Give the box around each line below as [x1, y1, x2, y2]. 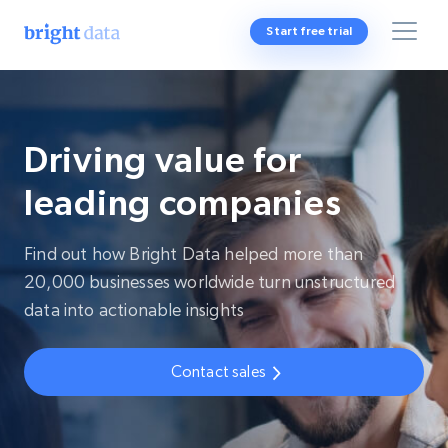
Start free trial [266, 24, 352, 38]
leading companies [24, 182, 342, 223]
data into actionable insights [24, 299, 245, 320]
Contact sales [170, 362, 266, 381]
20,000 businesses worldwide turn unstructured [24, 271, 396, 292]
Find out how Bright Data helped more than [24, 243, 364, 264]
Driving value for [24, 139, 302, 180]
